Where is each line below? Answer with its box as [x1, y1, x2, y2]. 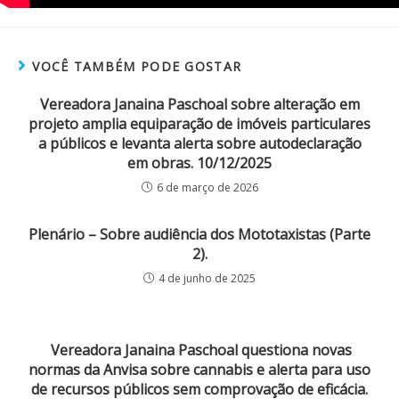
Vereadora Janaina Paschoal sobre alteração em [39, 94, 360, 114]
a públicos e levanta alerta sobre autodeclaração [37, 134, 362, 153]
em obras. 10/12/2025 [127, 153, 272, 173]
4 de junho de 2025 [159, 271, 256, 286]
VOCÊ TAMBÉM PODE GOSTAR [32, 58, 242, 75]
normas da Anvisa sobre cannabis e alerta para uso [28, 360, 370, 379]
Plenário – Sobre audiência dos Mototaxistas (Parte [28, 224, 370, 244]
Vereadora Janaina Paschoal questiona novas [47, 340, 352, 360]
